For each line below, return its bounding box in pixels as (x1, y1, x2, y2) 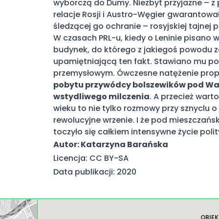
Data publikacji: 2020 (53, 166, 136, 177)
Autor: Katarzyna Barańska (53, 139, 168, 150)
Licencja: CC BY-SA (53, 153, 129, 164)
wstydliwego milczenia (53, 91, 150, 102)
